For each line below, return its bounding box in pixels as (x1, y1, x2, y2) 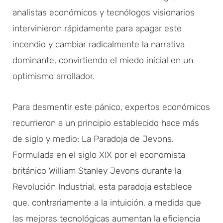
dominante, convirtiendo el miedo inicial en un (12, 55, 193, 65)
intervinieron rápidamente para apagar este (12, 23, 182, 33)
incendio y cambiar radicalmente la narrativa (12, 39, 185, 49)
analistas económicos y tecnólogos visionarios (12, 7, 195, 17)
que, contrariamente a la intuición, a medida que (12, 197, 201, 208)
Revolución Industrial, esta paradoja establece (12, 181, 192, 192)
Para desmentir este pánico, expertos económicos (12, 102, 210, 112)
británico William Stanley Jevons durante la (12, 165, 181, 176)
